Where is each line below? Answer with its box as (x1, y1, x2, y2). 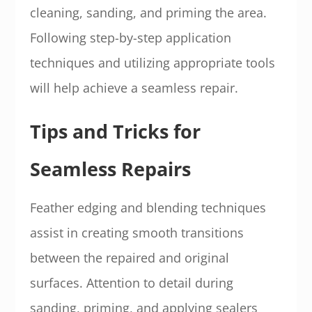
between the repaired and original (29, 249, 229, 266)
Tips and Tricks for (29, 118, 201, 144)
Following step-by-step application (29, 29, 231, 46)
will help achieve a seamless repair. (29, 79, 238, 96)
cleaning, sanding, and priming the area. (29, 4, 267, 21)
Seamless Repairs (29, 156, 191, 182)
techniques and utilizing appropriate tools (29, 54, 275, 71)
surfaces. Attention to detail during (29, 274, 233, 291)
